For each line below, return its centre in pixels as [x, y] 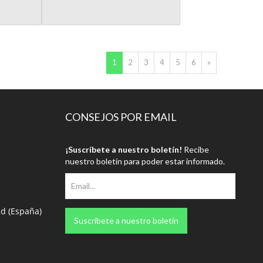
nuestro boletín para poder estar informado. [145, 161]
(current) [131, 61]
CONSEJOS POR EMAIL [121, 117]
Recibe [195, 149]
